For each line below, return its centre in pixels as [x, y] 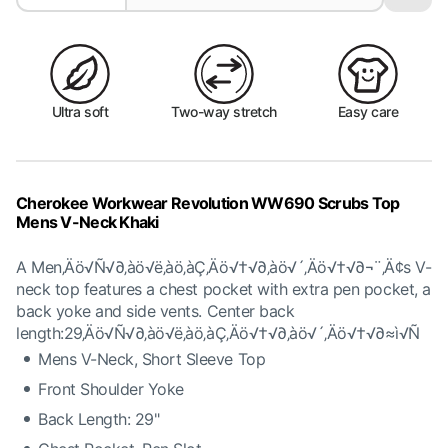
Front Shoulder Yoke [111, 388]
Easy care [368, 111]
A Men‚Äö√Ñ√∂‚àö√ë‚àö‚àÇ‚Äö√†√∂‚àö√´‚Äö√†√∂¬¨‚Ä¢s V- [224, 266]
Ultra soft [80, 111]
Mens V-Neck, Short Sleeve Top [152, 358]
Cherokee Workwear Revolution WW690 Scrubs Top [208, 202]
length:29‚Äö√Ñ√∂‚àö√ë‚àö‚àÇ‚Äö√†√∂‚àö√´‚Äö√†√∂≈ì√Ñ [218, 332]
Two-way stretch [224, 111]
